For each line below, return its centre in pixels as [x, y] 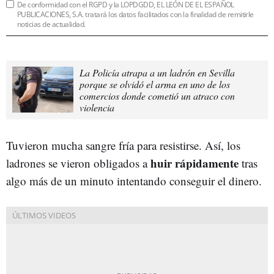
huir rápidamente [194, 163]
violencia [97, 107]
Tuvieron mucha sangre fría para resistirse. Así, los [123, 145]
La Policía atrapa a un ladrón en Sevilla [157, 72]
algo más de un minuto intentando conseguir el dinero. [134, 180]
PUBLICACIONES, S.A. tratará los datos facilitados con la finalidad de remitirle [135, 14]
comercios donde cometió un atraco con [157, 95]
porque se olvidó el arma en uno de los [155, 84]
